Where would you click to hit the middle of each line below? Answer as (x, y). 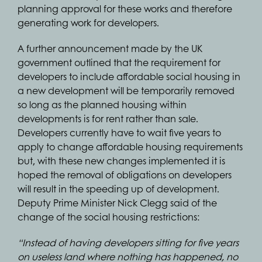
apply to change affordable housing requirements (130, 146)
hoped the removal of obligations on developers (125, 175)
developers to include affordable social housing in (129, 76)
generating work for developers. (88, 23)
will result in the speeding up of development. (120, 189)
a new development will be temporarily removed (126, 90)
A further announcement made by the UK (110, 48)
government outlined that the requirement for (119, 62)
